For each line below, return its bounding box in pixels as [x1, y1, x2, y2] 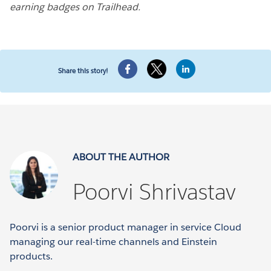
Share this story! [58, 67, 109, 76]
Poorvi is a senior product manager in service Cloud [10, 221, 241, 234]
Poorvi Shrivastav [73, 178, 236, 206]
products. [10, 250, 53, 263]
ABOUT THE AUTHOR [73, 151, 169, 164]
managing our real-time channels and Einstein [10, 235, 217, 249]
